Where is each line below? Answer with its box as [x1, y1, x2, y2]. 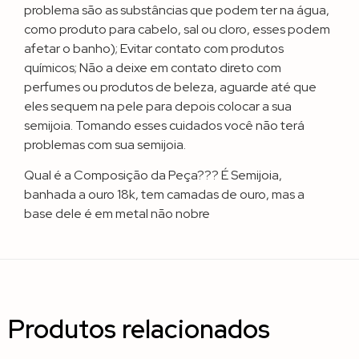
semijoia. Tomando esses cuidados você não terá [24, 116, 305, 134]
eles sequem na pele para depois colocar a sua [24, 97, 292, 115]
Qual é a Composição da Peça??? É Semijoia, [24, 167, 282, 184]
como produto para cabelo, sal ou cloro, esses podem [24, 20, 330, 38]
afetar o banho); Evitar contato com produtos [24, 39, 284, 57]
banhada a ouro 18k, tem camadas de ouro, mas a [24, 186, 305, 204]
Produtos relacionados [8, 312, 270, 347]
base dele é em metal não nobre [24, 205, 210, 223]
